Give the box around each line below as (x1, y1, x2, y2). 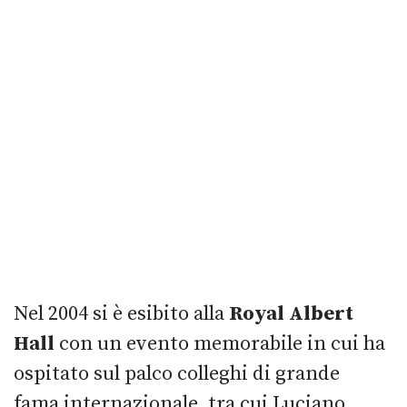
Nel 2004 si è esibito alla (14, 301, 229, 326)
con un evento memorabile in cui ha (55, 331, 385, 356)
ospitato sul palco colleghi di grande (14, 361, 340, 386)
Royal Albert (229, 301, 353, 326)
